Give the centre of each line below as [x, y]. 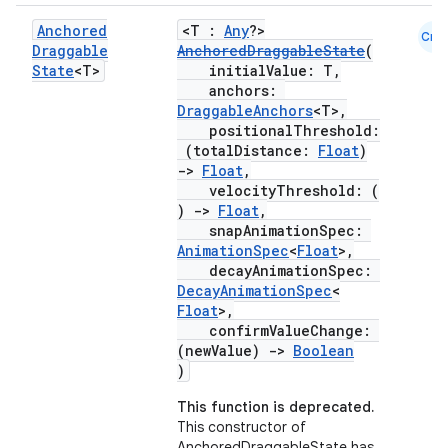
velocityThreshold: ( [278, 190]
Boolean [323, 350]
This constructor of [241, 427]
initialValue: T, [259, 70]
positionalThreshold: [278, 130]
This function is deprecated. [275, 407]
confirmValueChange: [278, 330]
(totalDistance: [247, 150]
